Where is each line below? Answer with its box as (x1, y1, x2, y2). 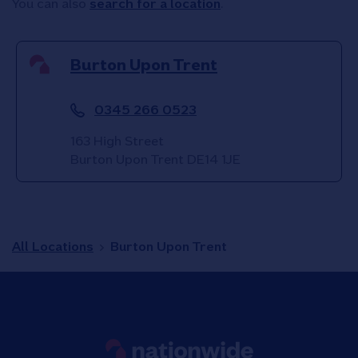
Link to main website (104, 329, 221, 342)
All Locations (12, 239, 93, 254)
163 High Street (70, 133, 164, 149)
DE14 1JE (187, 152, 241, 167)
